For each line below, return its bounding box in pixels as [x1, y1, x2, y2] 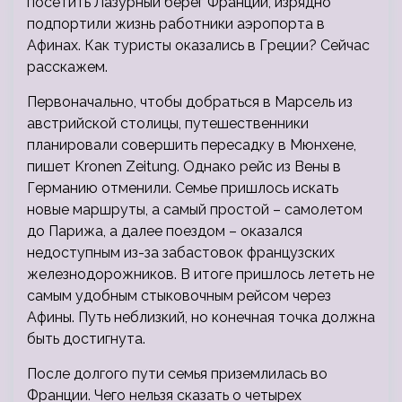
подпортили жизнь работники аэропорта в [27, 15, 325, 33]
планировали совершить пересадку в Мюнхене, [27, 136, 356, 154]
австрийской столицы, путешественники [27, 115, 309, 133]
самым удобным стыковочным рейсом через [27, 287, 331, 305]
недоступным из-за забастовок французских [27, 244, 335, 262]
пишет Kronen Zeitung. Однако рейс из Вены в [27, 158, 341, 176]
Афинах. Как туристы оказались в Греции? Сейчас [27, 37, 370, 55]
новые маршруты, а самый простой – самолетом [27, 201, 363, 219]
